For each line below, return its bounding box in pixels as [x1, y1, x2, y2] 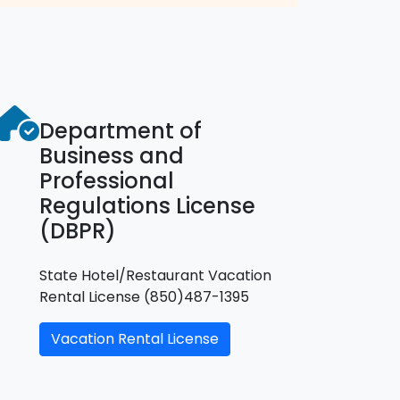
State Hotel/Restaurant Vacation [39, 264, 271, 286]
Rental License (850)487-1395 [39, 286, 249, 307]
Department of [39, 115, 202, 146]
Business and [39, 140, 184, 171]
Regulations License [39, 190, 255, 221]
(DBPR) [39, 215, 116, 246]
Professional [39, 165, 174, 196]
